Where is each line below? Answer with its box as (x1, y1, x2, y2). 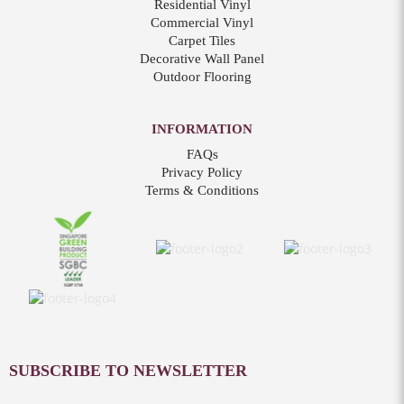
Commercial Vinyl (151, 14, 253, 30)
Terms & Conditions (145, 182, 259, 197)
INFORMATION (151, 121, 252, 136)
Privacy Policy (161, 164, 243, 179)
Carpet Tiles (169, 32, 235, 48)
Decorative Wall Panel (140, 50, 264, 66)
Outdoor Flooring (152, 69, 252, 84)
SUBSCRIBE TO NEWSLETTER (9, 361, 247, 380)
